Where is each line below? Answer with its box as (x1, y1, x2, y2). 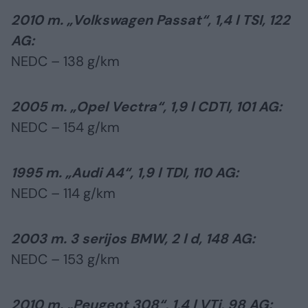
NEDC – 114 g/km (11, 184, 115, 203)
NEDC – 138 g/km (11, 52, 120, 71)
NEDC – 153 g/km (11, 250, 120, 269)
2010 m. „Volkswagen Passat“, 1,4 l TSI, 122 (11, 11, 290, 30)
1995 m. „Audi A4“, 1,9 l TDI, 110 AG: (11, 164, 239, 182)
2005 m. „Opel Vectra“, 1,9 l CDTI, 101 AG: (11, 98, 282, 116)
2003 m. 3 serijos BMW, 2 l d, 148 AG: (11, 230, 255, 248)
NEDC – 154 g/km (11, 118, 120, 137)
